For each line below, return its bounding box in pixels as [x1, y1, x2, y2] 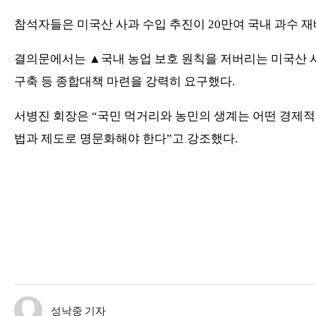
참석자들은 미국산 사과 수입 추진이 [14, 18, 208, 32]
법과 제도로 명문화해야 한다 [14, 132, 166, 146]
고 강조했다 [172, 132, 235, 146]
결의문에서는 [14, 52, 89, 66]
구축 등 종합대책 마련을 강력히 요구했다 [14, 75, 232, 89]
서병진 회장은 [14, 109, 92, 123]
